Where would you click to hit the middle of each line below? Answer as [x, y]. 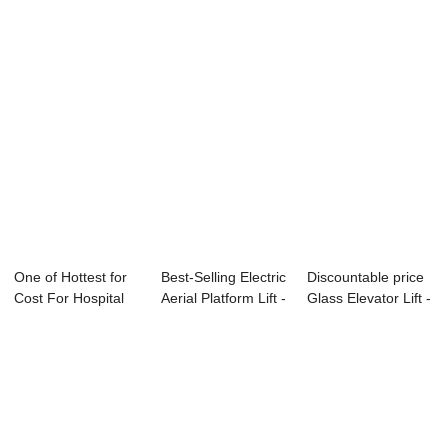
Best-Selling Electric [223, 277]
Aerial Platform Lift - [223, 298]
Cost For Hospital [69, 298]
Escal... [330, 319]
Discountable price [366, 277]
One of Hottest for [71, 277]
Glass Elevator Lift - [369, 298]
